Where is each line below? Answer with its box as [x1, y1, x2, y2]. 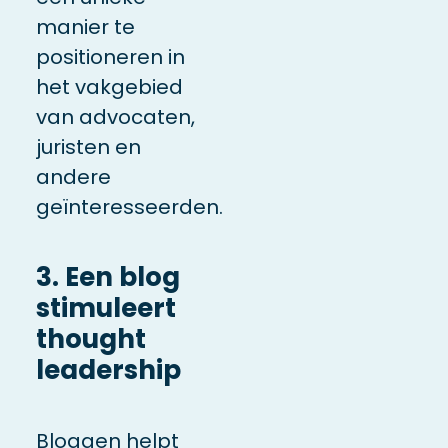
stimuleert [35, 289, 176, 326]
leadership [35, 351, 181, 388]
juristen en [35, 132, 141, 161]
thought [35, 320, 146, 357]
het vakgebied [35, 72, 183, 101]
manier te [35, 12, 135, 41]
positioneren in [35, 42, 185, 71]
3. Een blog [35, 258, 180, 295]
